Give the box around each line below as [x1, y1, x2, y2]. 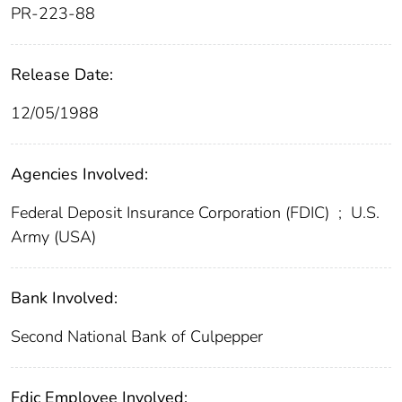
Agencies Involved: [11, 163, 148, 186]
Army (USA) [11, 226, 96, 249]
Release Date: [11, 64, 113, 86]
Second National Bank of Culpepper [11, 326, 263, 348]
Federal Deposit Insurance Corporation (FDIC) [11, 202, 334, 224]
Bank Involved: [11, 287, 118, 310]
